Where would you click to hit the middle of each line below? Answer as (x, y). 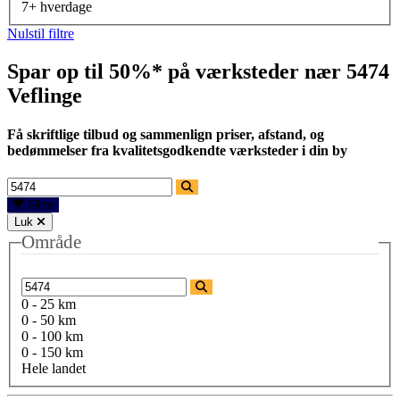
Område (51, 242)
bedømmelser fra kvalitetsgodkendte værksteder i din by (177, 151)
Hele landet (54, 368)
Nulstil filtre (41, 33)
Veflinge (45, 95)
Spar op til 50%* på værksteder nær (177, 71)
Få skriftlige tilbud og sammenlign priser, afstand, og (166, 135)
